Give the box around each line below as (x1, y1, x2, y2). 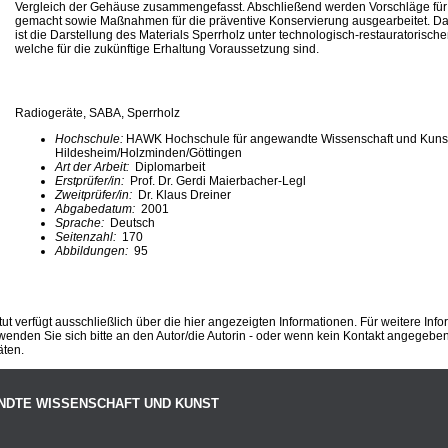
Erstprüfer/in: (55, 173, 127, 188)
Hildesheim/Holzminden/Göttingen (55, 145, 242, 160)
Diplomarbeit (132, 159, 205, 174)
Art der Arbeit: (55, 159, 132, 174)
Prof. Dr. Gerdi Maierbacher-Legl (127, 173, 306, 188)
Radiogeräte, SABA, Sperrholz (15, 105, 180, 120)
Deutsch (110, 215, 155, 230)
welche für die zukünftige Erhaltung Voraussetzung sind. (15, 41, 319, 56)
